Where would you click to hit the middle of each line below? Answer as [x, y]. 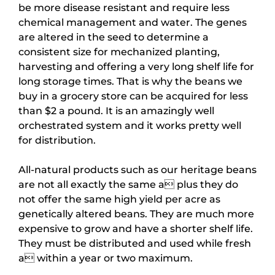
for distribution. [57, 140]
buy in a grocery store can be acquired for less [133, 96]
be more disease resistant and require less [124, 8]
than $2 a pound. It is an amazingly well [116, 111]
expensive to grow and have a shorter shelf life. [136, 229]
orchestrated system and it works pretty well [130, 126]
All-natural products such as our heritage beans [137, 170]
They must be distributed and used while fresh [135, 243]
